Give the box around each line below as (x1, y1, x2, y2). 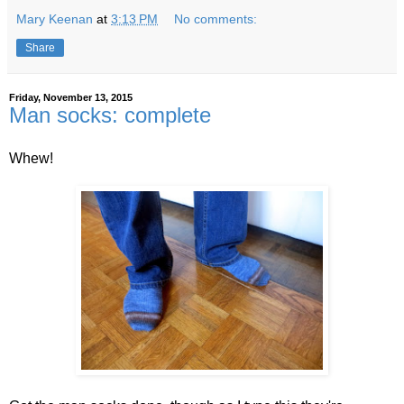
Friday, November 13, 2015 (9, 91, 133, 103)
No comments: (174, 11, 258, 26)
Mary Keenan (16, 11, 93, 26)
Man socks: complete (9, 102, 211, 127)
